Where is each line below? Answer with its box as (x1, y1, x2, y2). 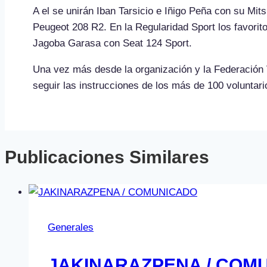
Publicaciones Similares (5, 147, 209, 167)
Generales (48, 221, 94, 233)
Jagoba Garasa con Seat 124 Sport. (32, 37, 192, 49)
